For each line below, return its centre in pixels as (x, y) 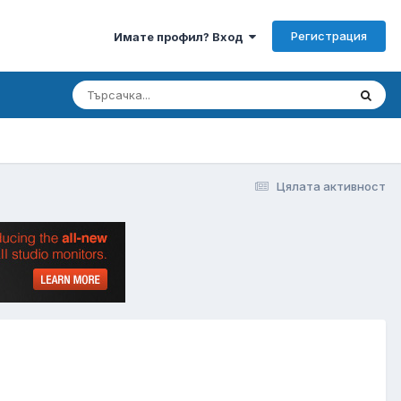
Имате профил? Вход (181, 36)
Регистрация (329, 35)
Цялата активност (331, 186)
